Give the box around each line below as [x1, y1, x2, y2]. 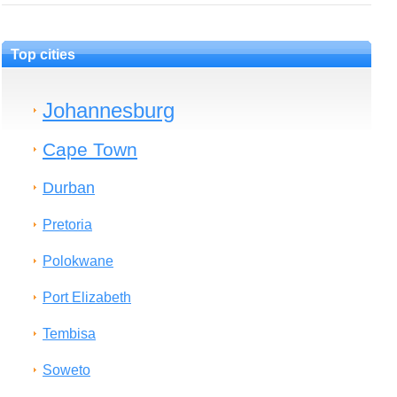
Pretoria [43, 217, 92, 232]
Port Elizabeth [43, 290, 131, 305]
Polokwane [43, 253, 113, 269]
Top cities [11, 47, 75, 62]
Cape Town [43, 139, 137, 160]
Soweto [43, 362, 90, 378]
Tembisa [43, 326, 96, 341]
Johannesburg [43, 98, 175, 122]
